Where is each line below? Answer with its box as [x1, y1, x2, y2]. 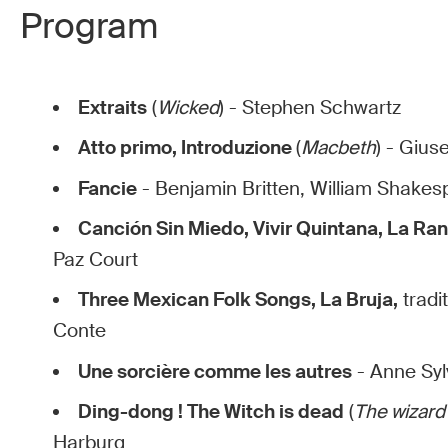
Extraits [78, 96, 148, 121]
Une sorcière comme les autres [78, 359, 353, 384]
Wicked [157, 96, 220, 121]
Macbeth [301, 136, 377, 161]
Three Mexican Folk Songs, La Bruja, [78, 288, 399, 313]
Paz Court [52, 248, 143, 272]
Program [20, 3, 158, 50]
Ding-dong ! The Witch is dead [78, 399, 345, 424]
